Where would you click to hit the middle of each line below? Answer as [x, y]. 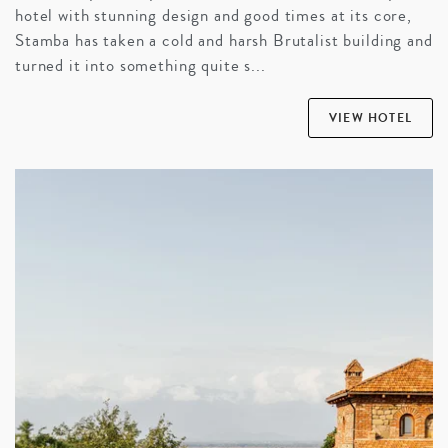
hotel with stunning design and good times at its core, [213, 16]
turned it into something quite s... [140, 66]
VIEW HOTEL [370, 118]
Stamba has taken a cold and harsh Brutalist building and [224, 41]
